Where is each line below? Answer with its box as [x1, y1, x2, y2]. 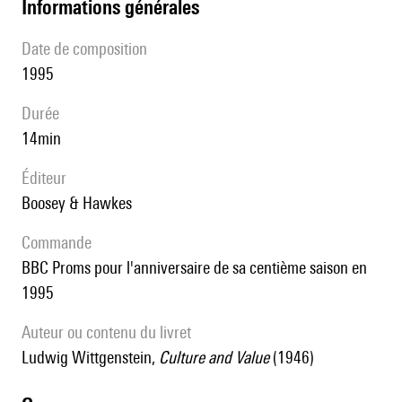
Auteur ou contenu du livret [31, 322, 191, 343]
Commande [31, 232, 92, 253]
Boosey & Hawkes [31, 193, 132, 214]
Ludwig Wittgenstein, [29, 347, 159, 368]
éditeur [30, 168, 66, 188]
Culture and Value [159, 347, 269, 368]
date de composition [31, 39, 147, 59]
